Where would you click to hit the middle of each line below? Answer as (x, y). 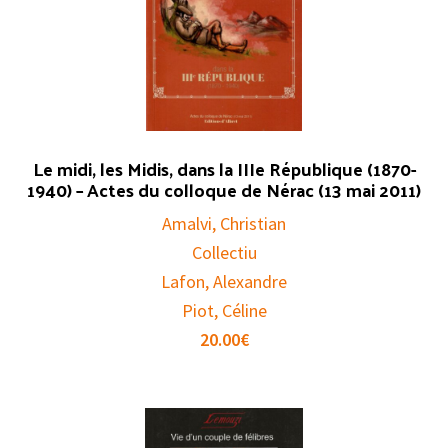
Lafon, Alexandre (224, 282)
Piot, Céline (224, 311)
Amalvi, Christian (224, 224)
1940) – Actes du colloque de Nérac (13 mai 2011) (224, 190)
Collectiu (224, 253)
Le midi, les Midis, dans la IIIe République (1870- (224, 169)
